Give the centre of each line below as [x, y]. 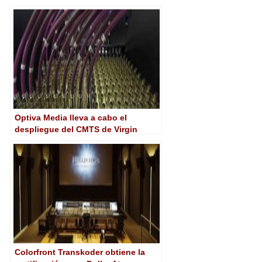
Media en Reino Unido [59, 141]
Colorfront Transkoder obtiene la [80, 252]
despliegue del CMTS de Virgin [76, 129]
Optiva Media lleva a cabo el [71, 117]
